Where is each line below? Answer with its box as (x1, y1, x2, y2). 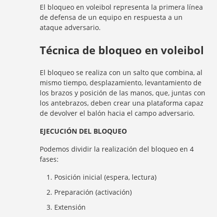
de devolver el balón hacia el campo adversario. (40, 108, 195, 118)
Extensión (54, 202, 86, 212)
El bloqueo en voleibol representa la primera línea (40, 2, 203, 12)
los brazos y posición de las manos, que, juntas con (40, 88, 206, 97)
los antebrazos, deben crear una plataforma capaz (40, 98, 204, 108)
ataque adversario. (40, 22, 101, 32)
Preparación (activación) (54, 187, 132, 197)
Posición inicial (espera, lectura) (54, 172, 157, 182)
